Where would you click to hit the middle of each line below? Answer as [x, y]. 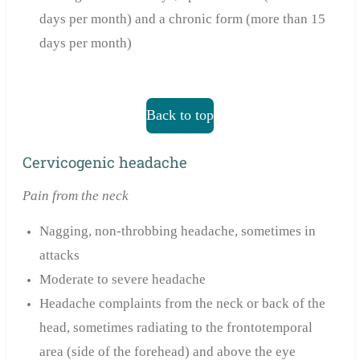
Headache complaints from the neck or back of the [182, 304]
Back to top [180, 115]
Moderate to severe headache [122, 280]
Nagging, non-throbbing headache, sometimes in [177, 231]
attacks [59, 256]
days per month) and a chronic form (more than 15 [182, 18]
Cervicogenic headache [104, 163]
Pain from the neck [75, 196]
